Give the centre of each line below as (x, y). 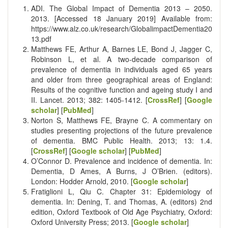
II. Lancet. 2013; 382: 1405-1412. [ (90, 99)
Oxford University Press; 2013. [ (82, 222)
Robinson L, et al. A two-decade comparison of (122, 59)
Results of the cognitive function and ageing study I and (122, 89)
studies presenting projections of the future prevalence (122, 130)
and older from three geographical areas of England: (122, 79)
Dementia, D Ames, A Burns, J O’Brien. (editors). (122, 171)
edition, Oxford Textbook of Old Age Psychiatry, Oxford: (122, 211)
